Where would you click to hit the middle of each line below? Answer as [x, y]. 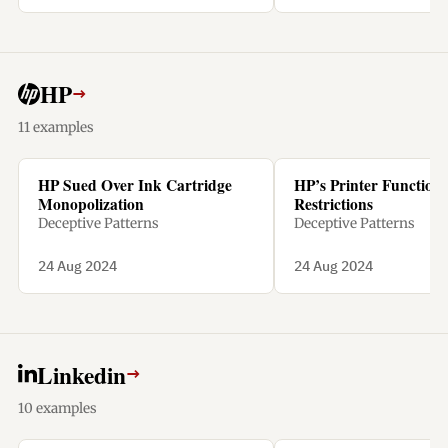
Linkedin [81, 374]
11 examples [55, 128]
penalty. [64, 18]
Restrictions [333, 204]
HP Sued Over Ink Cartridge [134, 185]
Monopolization [90, 204]
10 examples [57, 408]
